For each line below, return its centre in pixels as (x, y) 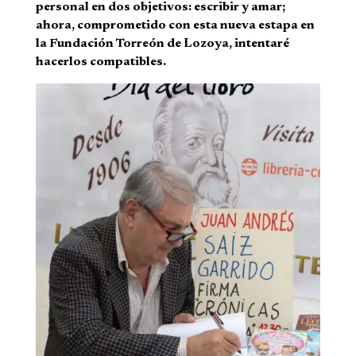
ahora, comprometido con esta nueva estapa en (175, 26)
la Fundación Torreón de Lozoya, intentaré (162, 44)
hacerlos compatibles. (101, 62)
